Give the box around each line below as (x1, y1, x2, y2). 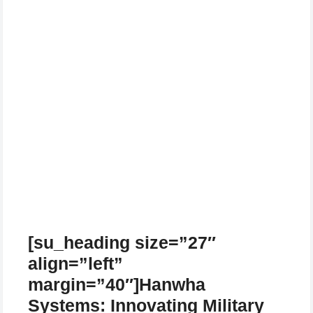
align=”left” (28, 253, 123, 273)
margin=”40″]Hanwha (28, 274, 205, 294)
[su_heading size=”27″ (28, 232, 216, 252)
